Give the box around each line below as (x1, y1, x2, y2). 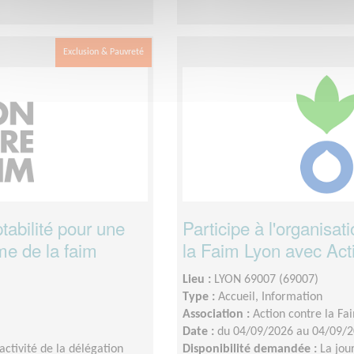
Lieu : (183, 273, 214, 286)
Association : (183, 307, 253, 321)
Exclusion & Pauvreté (63, 47, 144, 57)
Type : (183, 290, 218, 303)
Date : (183, 325, 217, 338)
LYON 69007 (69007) (214, 273, 318, 286)
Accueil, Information (218, 290, 322, 303)
